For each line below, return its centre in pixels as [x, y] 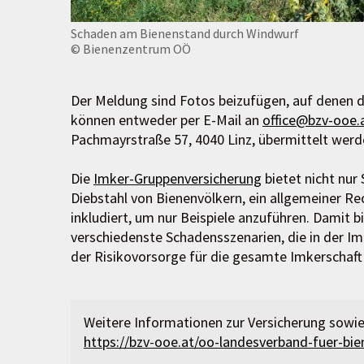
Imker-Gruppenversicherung [178, 179]
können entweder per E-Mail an [167, 120]
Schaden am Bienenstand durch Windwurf [185, 33]
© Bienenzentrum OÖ [131, 48]
